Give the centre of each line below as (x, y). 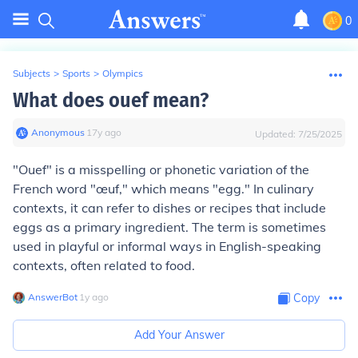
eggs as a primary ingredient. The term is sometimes (169, 227)
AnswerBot (53, 297)
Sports (76, 73)
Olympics (123, 73)
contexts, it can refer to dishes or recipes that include (169, 208)
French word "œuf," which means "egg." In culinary (163, 189)
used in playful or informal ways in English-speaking (167, 246)
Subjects (32, 73)
